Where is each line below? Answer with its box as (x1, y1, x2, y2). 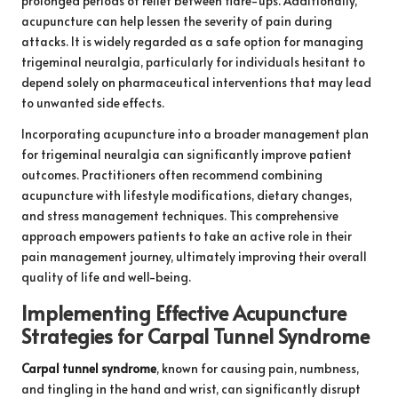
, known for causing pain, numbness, (156, 360, 359, 378)
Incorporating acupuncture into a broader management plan (21, 125, 369, 143)
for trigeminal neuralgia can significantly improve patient (21, 146, 352, 163)
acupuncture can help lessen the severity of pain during (21, 12, 332, 30)
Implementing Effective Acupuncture (21, 298, 346, 327)
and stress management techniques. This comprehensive (21, 207, 338, 225)
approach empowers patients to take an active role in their (21, 227, 352, 245)
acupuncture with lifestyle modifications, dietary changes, (21, 187, 352, 204)
